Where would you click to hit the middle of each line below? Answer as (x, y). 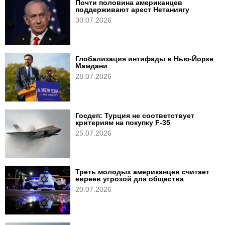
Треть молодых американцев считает (142, 172)
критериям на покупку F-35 (123, 122)
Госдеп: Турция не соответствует (135, 115)
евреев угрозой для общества (130, 179)
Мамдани (91, 66)
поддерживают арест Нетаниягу (132, 9)
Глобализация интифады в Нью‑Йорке (144, 59)
